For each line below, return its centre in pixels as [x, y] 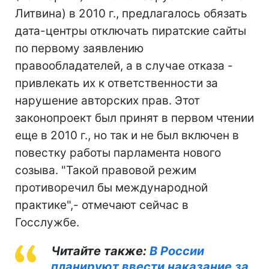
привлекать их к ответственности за [116, 83]
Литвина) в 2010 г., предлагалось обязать [131, 13]
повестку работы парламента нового [118, 153]
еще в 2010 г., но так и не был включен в [127, 135]
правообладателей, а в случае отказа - [124, 65]
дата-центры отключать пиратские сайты [131, 31]
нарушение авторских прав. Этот [107, 100]
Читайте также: [100, 251]
